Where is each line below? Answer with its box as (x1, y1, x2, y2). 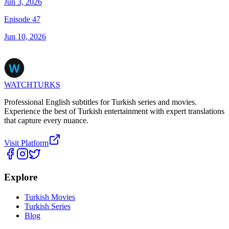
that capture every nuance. (4, 116, 88, 125)
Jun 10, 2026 (4, 32, 46, 41)
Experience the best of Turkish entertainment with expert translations (4, 107, 224, 116)
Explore (4, 171, 37, 182)
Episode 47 (4, 15, 40, 24)
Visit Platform (4, 139, 49, 148)
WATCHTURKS (4, 80, 60, 89)
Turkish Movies (25, 192, 75, 201)
